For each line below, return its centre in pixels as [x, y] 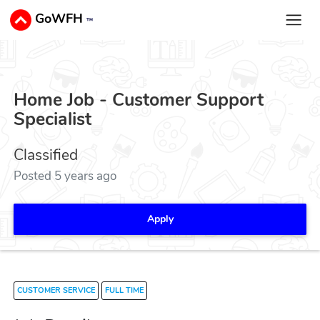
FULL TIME [125, 291]
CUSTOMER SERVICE [56, 291]
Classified [46, 155]
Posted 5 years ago [65, 176]
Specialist [53, 120]
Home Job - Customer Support [139, 100]
